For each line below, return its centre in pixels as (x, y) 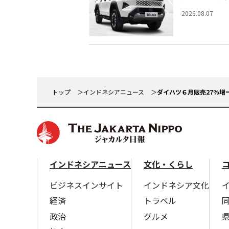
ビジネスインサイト (86, 185)
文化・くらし (168, 164)
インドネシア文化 (176, 185)
